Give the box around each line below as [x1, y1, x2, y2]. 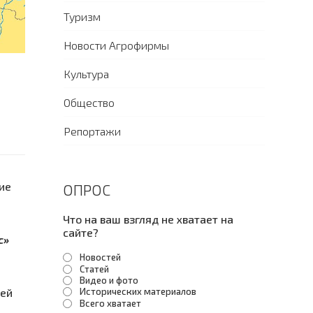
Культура [64, 67, 109, 80]
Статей [80, 263, 109, 275]
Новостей [80, 252, 121, 263]
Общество [64, 96, 115, 109]
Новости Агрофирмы [64, 38, 169, 52]
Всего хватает [80, 297, 141, 309]
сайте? [63, 226, 99, 239]
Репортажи [64, 124, 121, 138]
